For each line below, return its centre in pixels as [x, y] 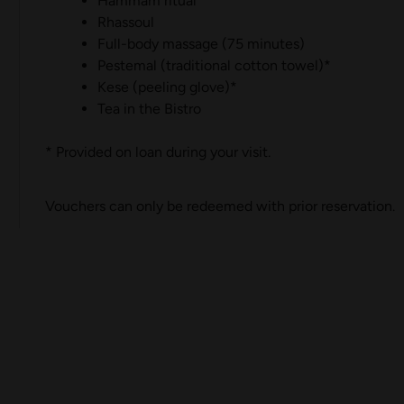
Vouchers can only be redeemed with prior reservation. [220, 207]
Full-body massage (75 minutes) [201, 44]
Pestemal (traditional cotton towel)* [214, 66]
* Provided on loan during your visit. [158, 152]
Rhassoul [125, 23]
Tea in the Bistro [149, 109]
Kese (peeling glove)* [167, 87]
